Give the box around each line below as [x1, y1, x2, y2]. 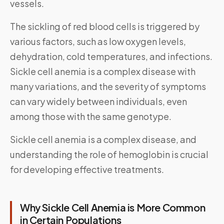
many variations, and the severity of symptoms [10, 80, 206, 92]
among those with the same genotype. [10, 110, 171, 122]
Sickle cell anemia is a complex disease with [10, 65, 195, 77]
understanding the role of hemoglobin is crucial [10, 148, 208, 160]
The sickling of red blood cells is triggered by [10, 20, 199, 32]
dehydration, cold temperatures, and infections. [10, 50, 212, 62]
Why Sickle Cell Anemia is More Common [20, 201, 205, 214]
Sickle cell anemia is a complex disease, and [10, 133, 196, 145]
